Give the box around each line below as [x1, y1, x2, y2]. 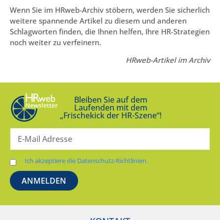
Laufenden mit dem [74, 102, 147, 113]
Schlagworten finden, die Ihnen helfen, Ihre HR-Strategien [10, 26, 210, 36]
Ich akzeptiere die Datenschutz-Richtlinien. [25, 156, 148, 165]
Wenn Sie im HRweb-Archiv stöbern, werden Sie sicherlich [10, 4, 210, 15]
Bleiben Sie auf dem [74, 94, 147, 106]
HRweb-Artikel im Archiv [126, 55, 210, 65]
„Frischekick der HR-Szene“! [59, 110, 162, 121]
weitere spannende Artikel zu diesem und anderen [10, 15, 187, 26]
